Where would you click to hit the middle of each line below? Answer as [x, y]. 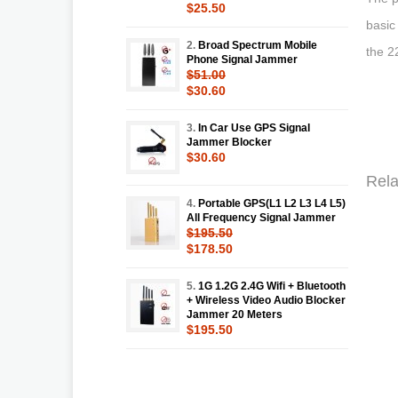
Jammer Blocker [229, 142]
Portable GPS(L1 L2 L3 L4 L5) [272, 203]
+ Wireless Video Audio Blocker [266, 300]
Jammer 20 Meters [235, 314]
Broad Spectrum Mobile [258, 45]
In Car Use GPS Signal [254, 127]
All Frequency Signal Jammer [261, 217]
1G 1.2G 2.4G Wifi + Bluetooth [272, 286]
